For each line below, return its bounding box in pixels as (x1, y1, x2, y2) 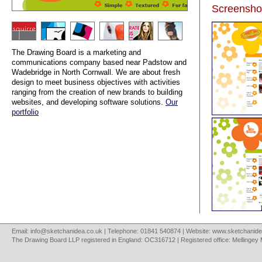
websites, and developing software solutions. (12, 98, 166, 107)
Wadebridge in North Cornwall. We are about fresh (12, 68, 180, 77)
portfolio (12, 108, 39, 117)
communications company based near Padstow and (12, 58, 187, 67)
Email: (12, 227, 30, 235)
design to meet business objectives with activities (12, 78, 180, 87)
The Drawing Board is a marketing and (12, 48, 141, 57)
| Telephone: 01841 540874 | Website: (102, 227, 212, 235)
